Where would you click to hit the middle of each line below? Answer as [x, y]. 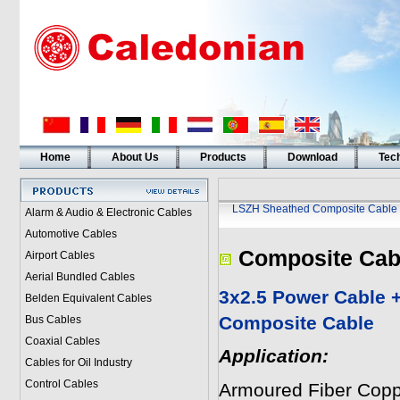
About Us [135, 157]
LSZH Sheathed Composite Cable [315, 209]
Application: [273, 356]
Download [312, 157]
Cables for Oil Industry [78, 362]
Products [223, 157]
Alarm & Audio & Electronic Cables [108, 212]
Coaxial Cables [62, 341]
